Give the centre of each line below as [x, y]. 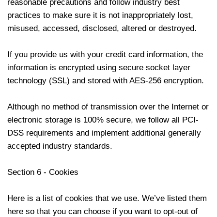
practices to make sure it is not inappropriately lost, [100, 15]
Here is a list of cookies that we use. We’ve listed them [107, 198]
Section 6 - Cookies [43, 172]
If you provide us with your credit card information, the [105, 54]
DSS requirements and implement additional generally [104, 133]
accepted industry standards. [60, 146]
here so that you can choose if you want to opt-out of [102, 211]
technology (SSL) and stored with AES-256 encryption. [106, 81]
